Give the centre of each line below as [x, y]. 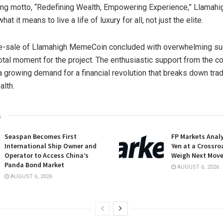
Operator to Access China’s [47, 156]
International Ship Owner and [51, 146]
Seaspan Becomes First [41, 137]
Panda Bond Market [34, 165]
